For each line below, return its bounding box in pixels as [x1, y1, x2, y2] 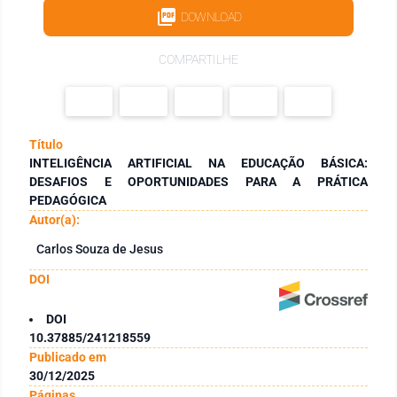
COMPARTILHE [159, 52, 238, 66]
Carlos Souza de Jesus [36, 241, 163, 256]
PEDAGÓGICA [29, 192, 106, 207]
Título [29, 136, 63, 152]
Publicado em [29, 349, 106, 364]
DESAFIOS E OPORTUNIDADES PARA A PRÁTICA [29, 174, 368, 189]
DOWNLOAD [180, 9, 242, 24]
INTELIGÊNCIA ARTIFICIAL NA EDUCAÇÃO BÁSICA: [29, 155, 368, 170]
